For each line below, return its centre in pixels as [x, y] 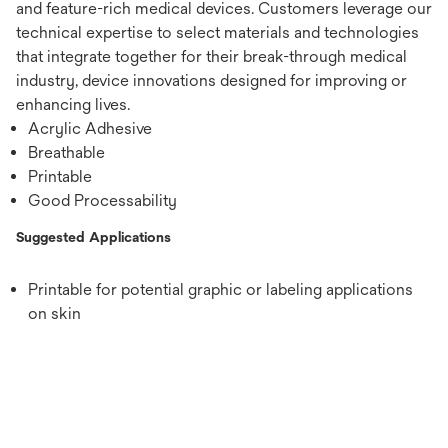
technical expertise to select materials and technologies [217, 33]
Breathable [66, 153]
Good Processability [102, 201]
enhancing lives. [73, 105]
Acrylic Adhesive [90, 129]
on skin [54, 314]
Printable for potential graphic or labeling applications [220, 290]
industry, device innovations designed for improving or [211, 81]
